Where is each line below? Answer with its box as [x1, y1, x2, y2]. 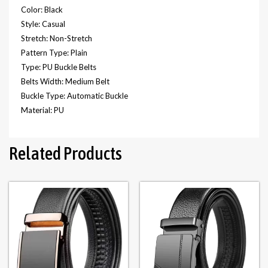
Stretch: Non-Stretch [21, 33, 92, 43]
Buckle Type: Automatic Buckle [21, 90, 128, 100]
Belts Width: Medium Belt [21, 76, 109, 86]
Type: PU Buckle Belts [21, 62, 96, 72]
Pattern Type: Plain [21, 47, 87, 57]
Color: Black [21, 4, 63, 14]
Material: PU [21, 105, 64, 115]
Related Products [9, 143, 122, 164]
